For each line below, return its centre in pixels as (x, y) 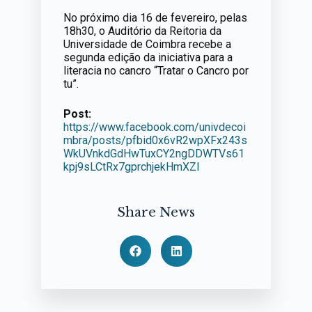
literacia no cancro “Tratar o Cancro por (156, 71)
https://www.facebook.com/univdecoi (154, 127)
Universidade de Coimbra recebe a (147, 44)
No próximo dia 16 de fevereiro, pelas (155, 18)
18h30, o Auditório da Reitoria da (142, 31)
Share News (156, 212)
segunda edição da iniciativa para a (148, 57)
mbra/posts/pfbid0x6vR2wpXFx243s (155, 140)
